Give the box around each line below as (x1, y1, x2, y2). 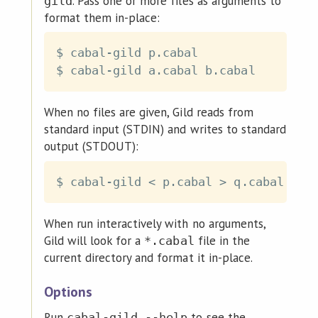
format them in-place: (43, 9, 160, 26)
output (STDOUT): (43, 138, 139, 155)
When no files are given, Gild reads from (43, 104, 253, 121)
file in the (194, 232, 250, 248)
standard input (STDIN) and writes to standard (43, 121, 286, 138)
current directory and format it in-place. (43, 249, 253, 265)
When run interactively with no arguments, (43, 215, 265, 231)
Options (43, 283, 93, 301)
